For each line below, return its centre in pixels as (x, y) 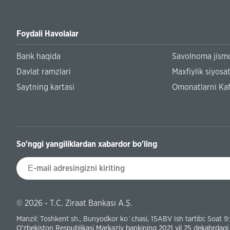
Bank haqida (39, 57)
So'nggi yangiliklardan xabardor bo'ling (87, 145)
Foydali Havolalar (47, 34)
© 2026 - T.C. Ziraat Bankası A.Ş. (74, 204)
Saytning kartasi (45, 88)
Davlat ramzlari (44, 72)
